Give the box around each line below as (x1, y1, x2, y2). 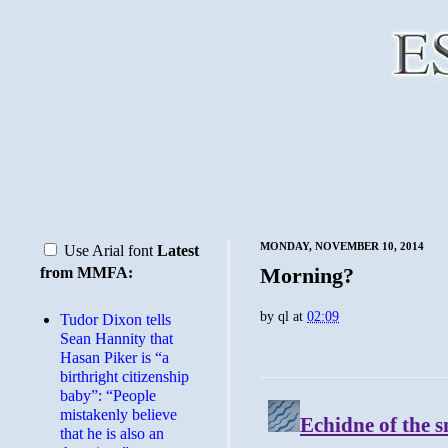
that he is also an (60, 425, 164, 442)
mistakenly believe (60, 406, 177, 423)
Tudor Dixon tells (60, 311, 171, 328)
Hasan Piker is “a (60, 349, 169, 366)
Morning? (260, 263, 354, 288)
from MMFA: (40, 264, 133, 281)
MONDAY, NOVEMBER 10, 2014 (260, 240, 424, 252)
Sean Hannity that (60, 330, 173, 347)
